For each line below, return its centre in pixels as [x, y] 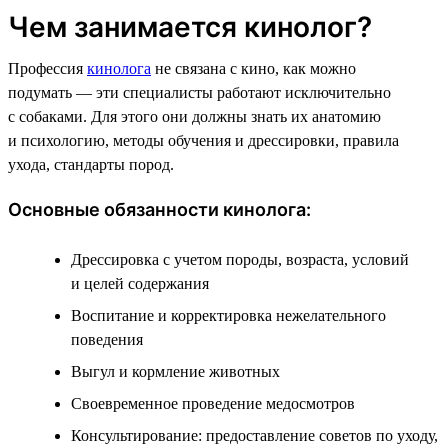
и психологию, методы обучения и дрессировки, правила [203, 140]
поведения [107, 339]
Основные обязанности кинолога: [159, 209]
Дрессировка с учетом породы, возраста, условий [240, 259]
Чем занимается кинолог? [190, 26]
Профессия [47, 68]
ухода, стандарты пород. [91, 164]
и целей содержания [140, 283]
